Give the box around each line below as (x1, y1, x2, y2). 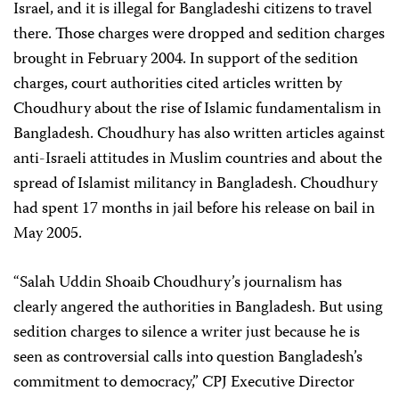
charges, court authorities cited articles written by (13, 71, 342, 98)
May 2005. (13, 221, 82, 248)
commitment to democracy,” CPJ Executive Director (13, 370, 354, 396)
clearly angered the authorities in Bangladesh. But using (13, 295, 383, 322)
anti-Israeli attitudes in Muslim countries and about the (13, 146, 382, 173)
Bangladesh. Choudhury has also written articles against (13, 121, 385, 148)
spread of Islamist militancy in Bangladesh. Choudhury (13, 171, 378, 198)
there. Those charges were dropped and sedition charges (13, 21, 385, 48)
